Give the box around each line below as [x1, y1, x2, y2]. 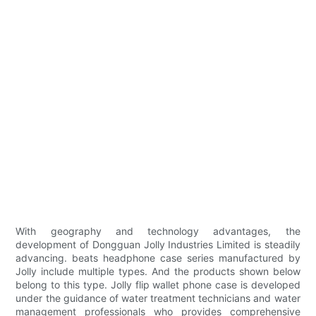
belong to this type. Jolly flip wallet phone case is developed [16, 279, 300, 291]
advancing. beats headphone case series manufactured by [16, 252, 300, 265]
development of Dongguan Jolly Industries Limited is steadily [16, 238, 300, 251]
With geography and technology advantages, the [16, 225, 300, 238]
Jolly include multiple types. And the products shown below [16, 265, 300, 278]
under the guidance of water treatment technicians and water [16, 292, 300, 305]
